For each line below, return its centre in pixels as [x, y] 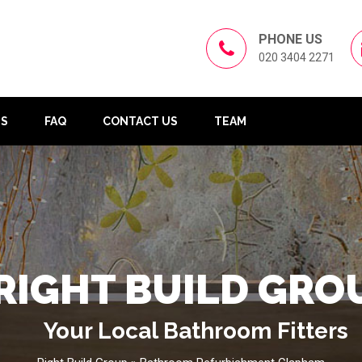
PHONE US [290, 39]
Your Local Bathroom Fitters [196, 331]
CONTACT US [140, 121]
